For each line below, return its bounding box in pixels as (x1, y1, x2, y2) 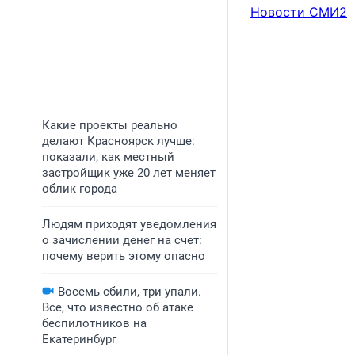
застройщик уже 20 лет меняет (42, 166, 216, 180)
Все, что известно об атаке (42, 300, 193, 315)
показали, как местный (42, 150, 174, 164)
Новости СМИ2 (250, 4, 347, 21)
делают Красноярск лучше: (42, 134, 195, 148)
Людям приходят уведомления (42, 217, 216, 231)
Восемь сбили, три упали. (58, 284, 201, 299)
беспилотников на (42, 316, 147, 330)
